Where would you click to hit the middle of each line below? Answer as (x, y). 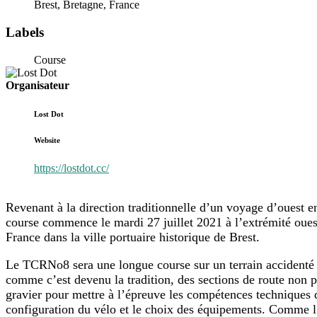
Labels (25, 33)
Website (47, 140)
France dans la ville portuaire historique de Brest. (133, 237)
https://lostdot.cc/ (71, 168)
